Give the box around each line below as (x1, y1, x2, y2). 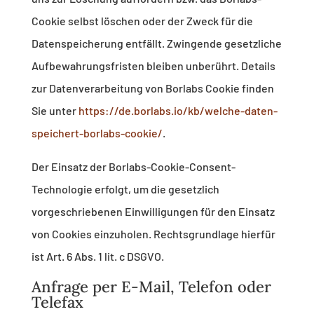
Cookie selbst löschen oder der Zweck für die (31, 14, 253, 28)
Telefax (31, 292, 83, 313)
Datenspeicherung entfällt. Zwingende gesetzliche (31, 36, 282, 50)
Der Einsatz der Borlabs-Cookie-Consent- (31, 160, 235, 174)
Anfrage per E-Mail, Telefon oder (31, 277, 271, 297)
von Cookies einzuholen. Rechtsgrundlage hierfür (31, 227, 275, 241)
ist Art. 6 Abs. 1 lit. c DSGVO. (31, 250, 164, 264)
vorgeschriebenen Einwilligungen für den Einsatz (31, 205, 275, 219)
